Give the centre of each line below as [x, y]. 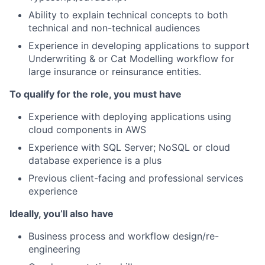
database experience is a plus [95, 160]
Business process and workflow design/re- [124, 236]
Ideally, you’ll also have [62, 214]
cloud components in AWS [87, 130]
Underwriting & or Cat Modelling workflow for [131, 59]
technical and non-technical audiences [114, 28]
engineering [54, 249]
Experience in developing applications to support [139, 46]
